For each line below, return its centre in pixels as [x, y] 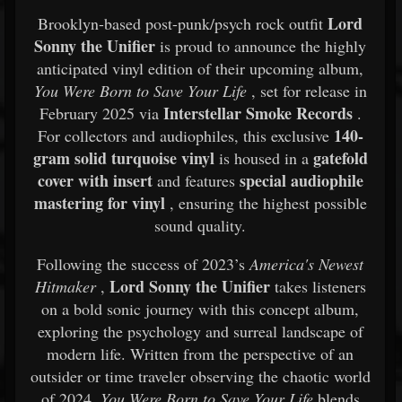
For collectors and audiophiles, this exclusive [185, 135]
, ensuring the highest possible [268, 203]
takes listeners [320, 286]
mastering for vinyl [99, 203]
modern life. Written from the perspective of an [200, 354]
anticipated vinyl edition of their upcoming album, [200, 68]
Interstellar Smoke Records [258, 113]
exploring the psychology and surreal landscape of [200, 331]
